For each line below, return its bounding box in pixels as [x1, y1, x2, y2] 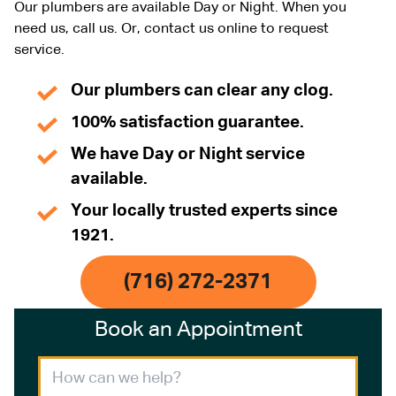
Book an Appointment [94, 318, 302, 340]
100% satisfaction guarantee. [71, 113, 304, 131]
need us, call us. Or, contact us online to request [14, 21, 329, 36]
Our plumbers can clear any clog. [71, 81, 333, 99]
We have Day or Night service [71, 145, 305, 163]
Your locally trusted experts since [71, 202, 338, 219]
